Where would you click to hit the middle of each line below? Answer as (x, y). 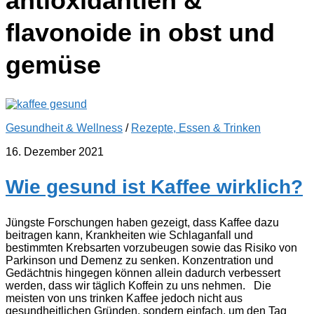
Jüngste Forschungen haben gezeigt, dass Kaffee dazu (142, 222)
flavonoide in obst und (140, 33)
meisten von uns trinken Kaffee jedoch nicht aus (124, 298)
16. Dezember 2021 (55, 152)
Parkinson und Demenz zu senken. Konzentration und (139, 260)
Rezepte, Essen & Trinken (196, 128)
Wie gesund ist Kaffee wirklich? (154, 187)
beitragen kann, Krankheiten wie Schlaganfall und (129, 235)
